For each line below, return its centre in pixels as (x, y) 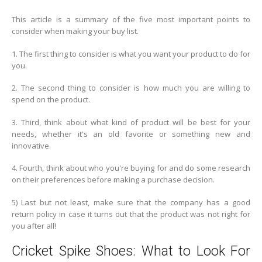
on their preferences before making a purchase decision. (113, 180)
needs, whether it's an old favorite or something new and (131, 134)
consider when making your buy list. (75, 31)
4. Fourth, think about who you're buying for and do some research (131, 168)
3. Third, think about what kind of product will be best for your (131, 122)
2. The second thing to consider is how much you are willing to (131, 88)
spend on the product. (51, 100)
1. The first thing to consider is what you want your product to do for (131, 54)
